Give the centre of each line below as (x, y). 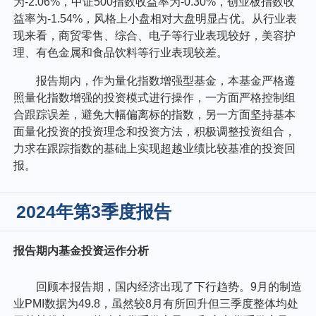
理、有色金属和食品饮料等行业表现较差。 (121, 52)
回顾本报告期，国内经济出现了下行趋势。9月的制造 (169, 287)
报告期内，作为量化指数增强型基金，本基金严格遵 (166, 80)
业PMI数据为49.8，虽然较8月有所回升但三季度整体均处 (156, 304)
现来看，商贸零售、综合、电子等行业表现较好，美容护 (155, 35)
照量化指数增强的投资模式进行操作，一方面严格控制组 (155, 97)
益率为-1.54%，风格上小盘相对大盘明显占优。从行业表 (156, 18)
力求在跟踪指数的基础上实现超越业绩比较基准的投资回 (155, 148)
